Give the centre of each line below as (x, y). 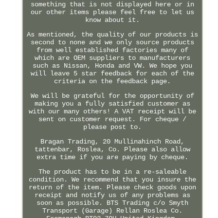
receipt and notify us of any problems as (112, 195)
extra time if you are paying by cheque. (112, 157)
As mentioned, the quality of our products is (112, 34)
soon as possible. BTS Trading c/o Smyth (112, 203)
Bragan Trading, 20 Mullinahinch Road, (112, 141)
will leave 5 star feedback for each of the (112, 73)
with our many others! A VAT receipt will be (112, 111)
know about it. (112, 20)
